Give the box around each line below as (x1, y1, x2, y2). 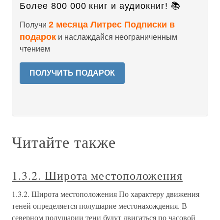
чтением (20, 45, 50, 53)
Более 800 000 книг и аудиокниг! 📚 (20, 1, 181, 11)
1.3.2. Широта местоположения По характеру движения (12, 189, 199, 199)
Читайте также (12, 131, 116, 152)
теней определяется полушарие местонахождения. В (12, 200, 187, 211)
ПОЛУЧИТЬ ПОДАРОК (29, 69, 115, 77)
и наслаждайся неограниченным (56, 33, 177, 41)
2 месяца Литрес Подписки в (49, 20, 175, 29)
